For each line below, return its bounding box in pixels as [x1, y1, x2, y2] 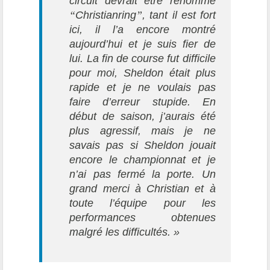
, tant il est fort [142, 9, 216, 22]
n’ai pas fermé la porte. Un [69, 168, 216, 181]
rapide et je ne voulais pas [69, 81, 216, 94]
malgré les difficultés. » [69, 226, 180, 239]
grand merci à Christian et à [69, 183, 216, 195]
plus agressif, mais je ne [69, 125, 216, 137]
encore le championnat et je [69, 154, 216, 166]
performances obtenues [69, 212, 216, 224]
